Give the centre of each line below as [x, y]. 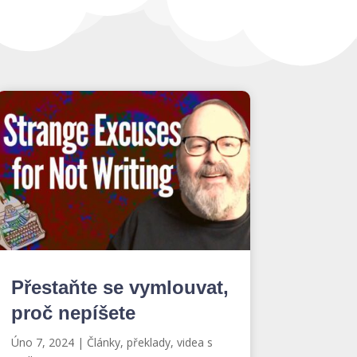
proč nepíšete [73, 312]
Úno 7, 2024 [42, 342]
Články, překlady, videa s [149, 342]
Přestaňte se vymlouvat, [120, 287]
